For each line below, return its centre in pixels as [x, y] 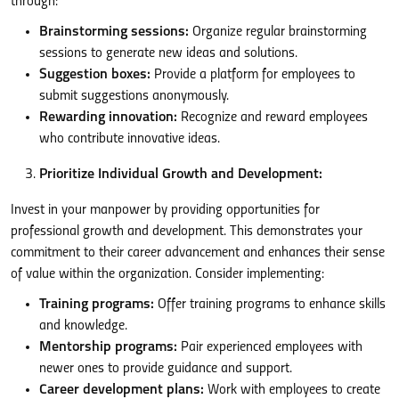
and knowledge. [83, 326]
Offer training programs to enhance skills [270, 304]
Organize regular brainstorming [278, 32]
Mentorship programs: [108, 347]
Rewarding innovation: [108, 117]
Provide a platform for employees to [253, 74]
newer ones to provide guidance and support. [166, 368]
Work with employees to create [292, 390]
